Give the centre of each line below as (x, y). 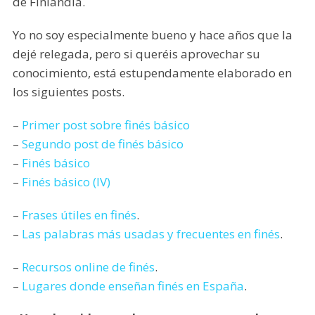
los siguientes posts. (68, 92)
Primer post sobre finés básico (105, 125)
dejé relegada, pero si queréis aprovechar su (136, 54)
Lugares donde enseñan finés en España (133, 286)
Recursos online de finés (88, 267)
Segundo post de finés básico (102, 144)
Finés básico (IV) (66, 182)
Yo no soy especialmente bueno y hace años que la (152, 35)
